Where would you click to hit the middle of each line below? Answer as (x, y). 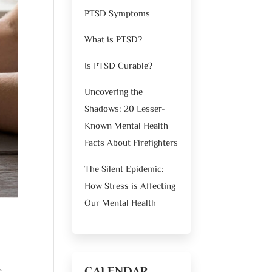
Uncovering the (114, 92)
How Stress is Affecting (130, 186)
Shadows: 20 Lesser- (125, 109)
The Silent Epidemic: (124, 169)
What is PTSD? (114, 40)
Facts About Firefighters (131, 143)
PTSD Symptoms (117, 14)
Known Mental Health (127, 126)
